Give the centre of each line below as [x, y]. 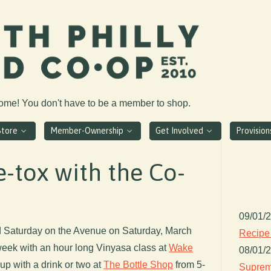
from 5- [189, 264]
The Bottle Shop [138, 264]
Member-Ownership [87, 130]
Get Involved [181, 130]
